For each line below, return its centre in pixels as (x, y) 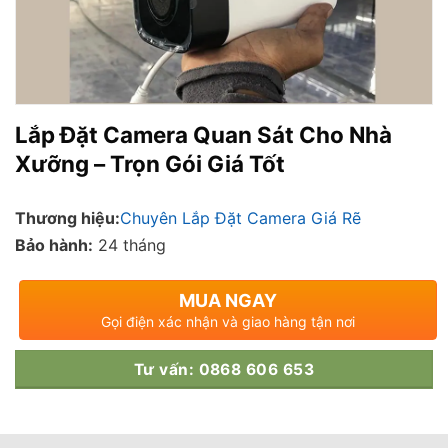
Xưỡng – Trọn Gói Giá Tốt (150, 164)
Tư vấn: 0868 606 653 (224, 369)
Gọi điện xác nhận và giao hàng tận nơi (228, 321)
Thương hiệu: (67, 217)
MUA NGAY (228, 300)
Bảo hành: (54, 244)
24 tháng (132, 244)
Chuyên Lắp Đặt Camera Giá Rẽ (240, 217)
